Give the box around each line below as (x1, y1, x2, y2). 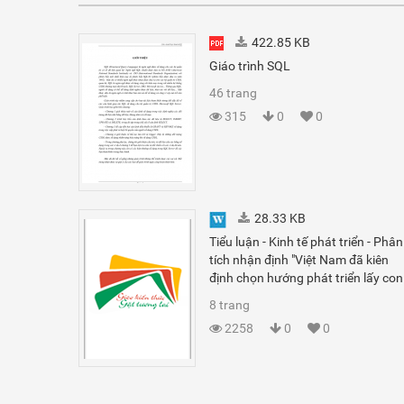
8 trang (209, 298, 250, 312)
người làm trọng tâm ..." (209, 289, 340, 303)
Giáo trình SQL (209, 59, 290, 73)
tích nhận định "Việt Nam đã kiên (209, 252, 389, 267)
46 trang (209, 86, 257, 100)
